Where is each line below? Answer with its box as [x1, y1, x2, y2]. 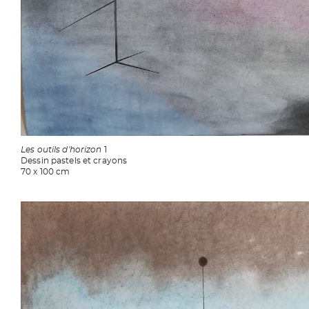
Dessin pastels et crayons [21, 156, 128, 165]
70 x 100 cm [21, 167, 70, 176]
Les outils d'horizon [21, 145, 104, 154]
